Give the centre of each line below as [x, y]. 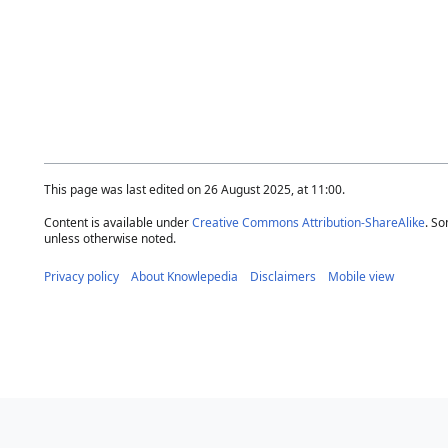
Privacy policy [81, 276]
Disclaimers [283, 276]
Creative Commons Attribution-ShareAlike [308, 222]
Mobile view [361, 276]
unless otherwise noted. [110, 238]
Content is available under [118, 222]
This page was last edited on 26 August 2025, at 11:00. [194, 189]
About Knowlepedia [184, 276]
